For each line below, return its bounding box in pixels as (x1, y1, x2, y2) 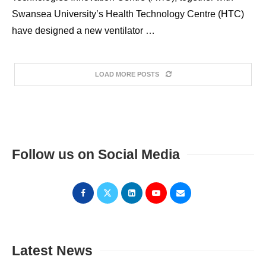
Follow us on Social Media (12, 146, 180, 162)
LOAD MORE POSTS (94, 70, 159, 78)
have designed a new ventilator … (12, 25, 155, 36)
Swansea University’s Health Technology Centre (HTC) (12, 8, 244, 19)
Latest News (12, 242, 93, 258)
